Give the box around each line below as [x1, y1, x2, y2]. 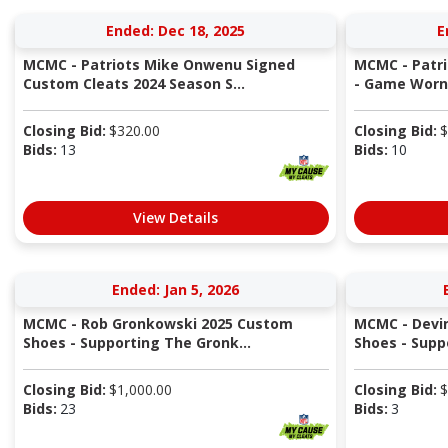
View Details [133, 208, 218, 228]
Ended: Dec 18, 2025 [106, 21, 245, 41]
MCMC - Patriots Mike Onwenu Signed [22, 55, 295, 75]
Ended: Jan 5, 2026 [112, 280, 239, 300]
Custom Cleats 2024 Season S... [22, 74, 245, 94]
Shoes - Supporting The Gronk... [22, 333, 251, 353]
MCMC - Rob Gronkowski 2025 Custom [22, 314, 293, 334]
